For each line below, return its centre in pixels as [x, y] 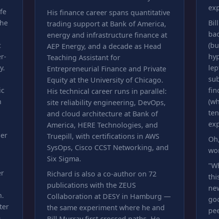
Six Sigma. [64, 159]
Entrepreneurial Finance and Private [106, 69]
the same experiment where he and [106, 208]
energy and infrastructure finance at [107, 35]
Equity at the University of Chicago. [105, 80]
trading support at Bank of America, [106, 24]
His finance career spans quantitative [108, 12]
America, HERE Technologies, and [102, 125]
